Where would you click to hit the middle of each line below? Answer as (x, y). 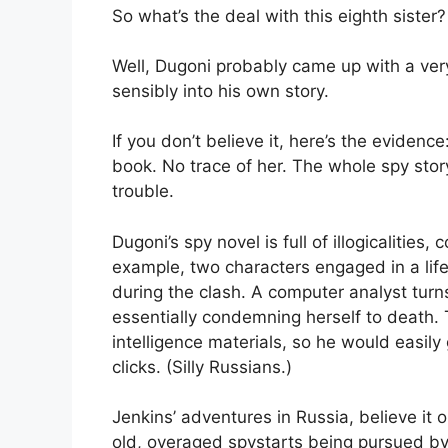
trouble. (143, 191)
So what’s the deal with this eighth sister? (279, 16)
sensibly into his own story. (220, 91)
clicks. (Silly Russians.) (202, 366)
